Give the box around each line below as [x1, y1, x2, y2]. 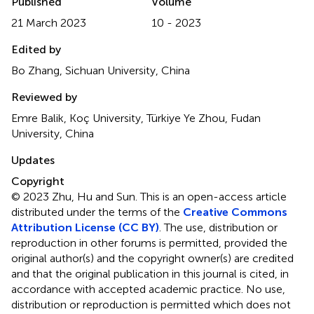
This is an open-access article [140, 189, 287, 203]
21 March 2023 [11, 15, 86, 29]
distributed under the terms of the [11, 205, 183, 219]
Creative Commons [183, 205, 287, 219]
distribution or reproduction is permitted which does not [11, 297, 291, 311]
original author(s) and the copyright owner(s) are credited [11, 251, 294, 265]
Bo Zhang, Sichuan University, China [11, 63, 190, 77]
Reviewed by [11, 90, 77, 104]
